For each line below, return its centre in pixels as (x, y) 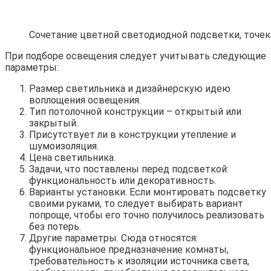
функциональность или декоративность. (122, 181)
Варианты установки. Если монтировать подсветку (148, 192)
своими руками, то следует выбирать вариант (136, 204)
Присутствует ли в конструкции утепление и (132, 135)
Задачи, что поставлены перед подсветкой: (129, 169)
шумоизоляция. (64, 146)
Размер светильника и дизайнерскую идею (130, 89)
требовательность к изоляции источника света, (139, 261)
